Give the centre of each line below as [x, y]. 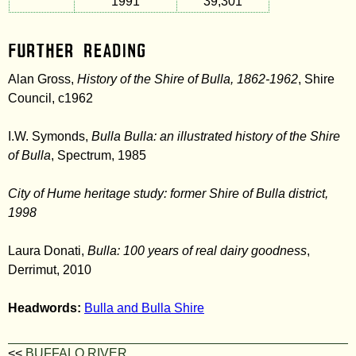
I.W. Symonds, [50, 136]
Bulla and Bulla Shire [144, 308]
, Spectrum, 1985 [99, 155]
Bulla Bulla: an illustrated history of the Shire [216, 136]
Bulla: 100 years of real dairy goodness [197, 251]
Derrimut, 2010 [50, 270]
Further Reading [77, 51]
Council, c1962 [50, 98]
